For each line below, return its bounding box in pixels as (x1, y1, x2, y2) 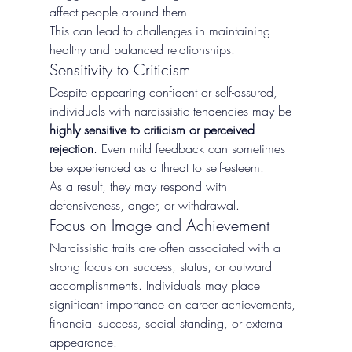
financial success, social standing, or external (49, 314, 289, 332)
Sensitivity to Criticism (49, 59, 191, 80)
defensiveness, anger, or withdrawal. (49, 196, 240, 214)
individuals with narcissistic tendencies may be (49, 102, 295, 119)
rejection (49, 140, 93, 157)
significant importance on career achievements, (49, 295, 299, 313)
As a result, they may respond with (49, 178, 231, 195)
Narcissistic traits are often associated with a (49, 239, 284, 256)
